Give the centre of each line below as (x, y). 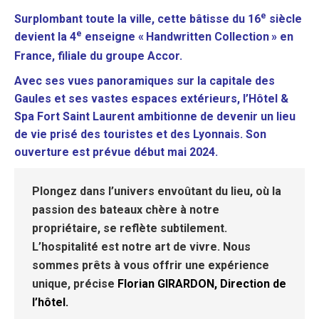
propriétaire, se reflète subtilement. (130, 228)
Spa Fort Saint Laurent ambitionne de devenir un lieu (155, 116)
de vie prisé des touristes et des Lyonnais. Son (140, 134)
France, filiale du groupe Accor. (98, 56)
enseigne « (113, 37)
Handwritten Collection (208, 37)
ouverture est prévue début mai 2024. (116, 152)
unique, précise (75, 284)
